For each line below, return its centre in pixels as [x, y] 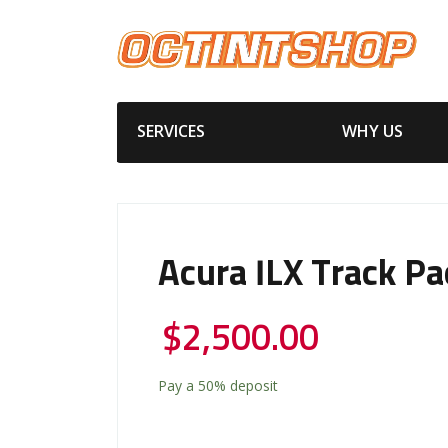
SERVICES [171, 130]
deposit [252, 385]
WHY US [372, 130]
